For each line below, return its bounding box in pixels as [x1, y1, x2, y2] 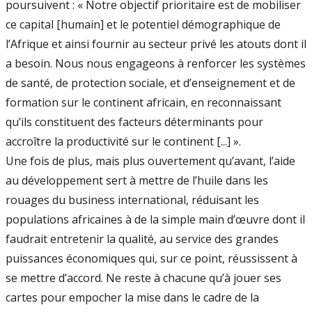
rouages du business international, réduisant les [6, 192, 259, 208]
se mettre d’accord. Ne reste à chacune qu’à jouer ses [6, 270, 281, 286]
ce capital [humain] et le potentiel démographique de [6, 17, 281, 33]
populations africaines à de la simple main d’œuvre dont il [6, 212, 305, 228]
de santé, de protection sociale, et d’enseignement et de [6, 75, 295, 91]
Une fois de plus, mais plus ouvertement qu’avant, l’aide [6, 153, 295, 169]
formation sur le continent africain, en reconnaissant [6, 95, 281, 111]
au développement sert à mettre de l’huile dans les [6, 173, 268, 189]
